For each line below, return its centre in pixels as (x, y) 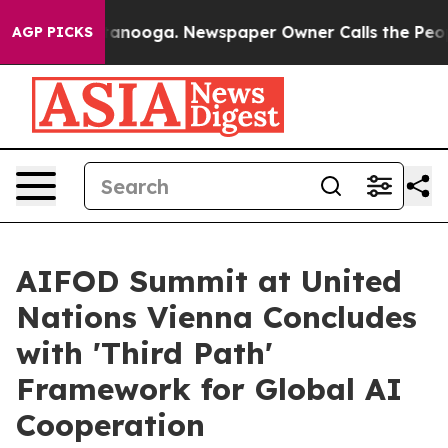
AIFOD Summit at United (209, 281)
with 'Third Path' (144, 353)
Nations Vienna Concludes (216, 317)
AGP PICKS (52, 32)
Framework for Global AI (209, 389)
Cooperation (110, 425)
